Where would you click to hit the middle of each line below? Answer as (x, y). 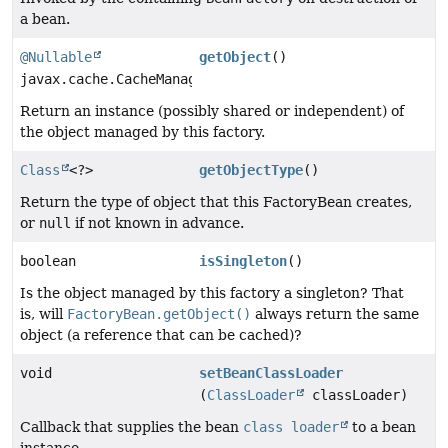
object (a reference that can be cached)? (161, 334)
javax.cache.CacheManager (116, 78)
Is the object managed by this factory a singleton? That (212, 292)
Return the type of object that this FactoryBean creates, (216, 201)
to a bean (382, 426)
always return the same (335, 313)
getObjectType (251, 169)
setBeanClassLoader (271, 372)
